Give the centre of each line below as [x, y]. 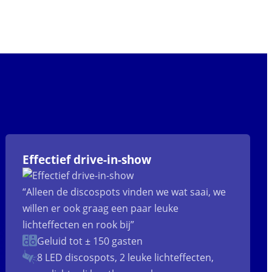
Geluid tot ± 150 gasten [90, 241]
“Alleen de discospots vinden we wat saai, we [124, 192]
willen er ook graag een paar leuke [101, 209]
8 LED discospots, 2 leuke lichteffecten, [126, 258]
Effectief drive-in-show [87, 160]
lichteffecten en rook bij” [79, 225]
